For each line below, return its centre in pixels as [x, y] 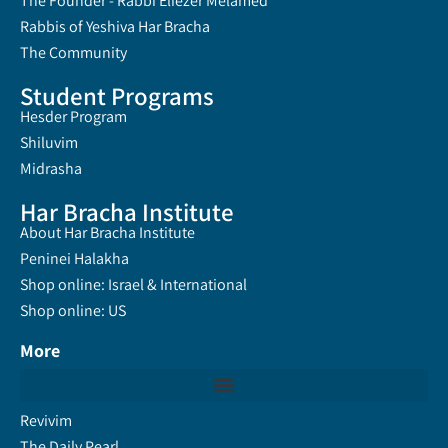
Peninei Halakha [74, 258]
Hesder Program [73, 116]
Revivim [46, 420]
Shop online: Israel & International [133, 284]
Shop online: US [73, 310]
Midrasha [51, 168]
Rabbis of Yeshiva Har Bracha [115, 26]
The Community [73, 52]
